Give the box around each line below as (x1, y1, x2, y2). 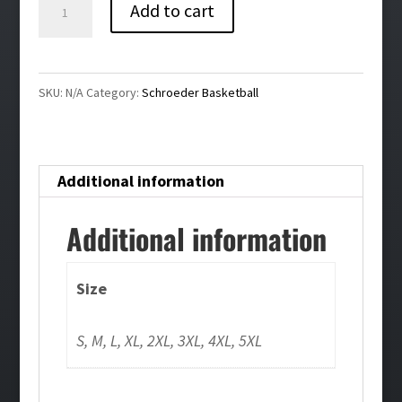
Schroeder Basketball (141, 83, 258, 100)
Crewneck (37, 70, 103, 92)
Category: (85, 83, 142, 100)
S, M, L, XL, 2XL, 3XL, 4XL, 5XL (76, 330, 263, 352)
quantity (37, 97, 94, 118)
